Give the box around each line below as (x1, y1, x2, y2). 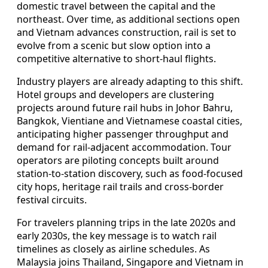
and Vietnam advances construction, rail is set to (17, 26, 236, 39)
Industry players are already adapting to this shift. (17, 75, 243, 89)
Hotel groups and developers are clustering (17, 88, 214, 102)
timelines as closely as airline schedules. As (17, 242, 210, 256)
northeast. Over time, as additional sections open (17, 13, 240, 26)
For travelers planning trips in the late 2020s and (17, 216, 236, 230)
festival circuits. (17, 193, 87, 207)
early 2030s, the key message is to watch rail (17, 229, 217, 243)
